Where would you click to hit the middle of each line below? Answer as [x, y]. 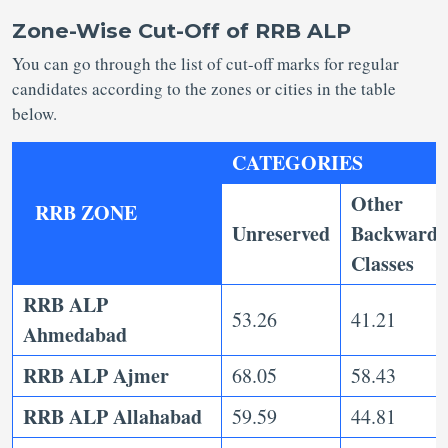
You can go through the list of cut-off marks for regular [205, 64]
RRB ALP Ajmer [96, 376]
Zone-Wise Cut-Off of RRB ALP [181, 31]
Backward [394, 234]
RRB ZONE [86, 213]
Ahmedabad [75, 335]
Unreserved [281, 234]
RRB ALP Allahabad [112, 417]
